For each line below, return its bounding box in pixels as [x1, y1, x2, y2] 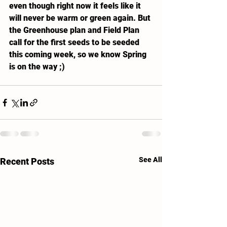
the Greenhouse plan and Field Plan [9, 25, 141, 35]
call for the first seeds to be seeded [9, 37, 141, 47]
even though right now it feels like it [9, 1, 143, 11]
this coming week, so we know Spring [9, 50, 148, 59]
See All [139, 156, 162, 164]
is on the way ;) [9, 62, 65, 71]
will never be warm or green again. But [9, 13, 153, 23]
